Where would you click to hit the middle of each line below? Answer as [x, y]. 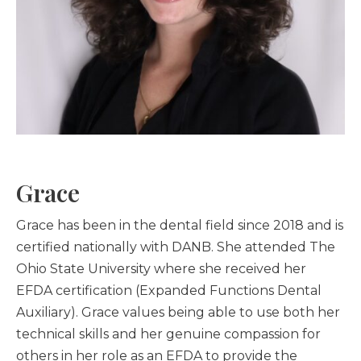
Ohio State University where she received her [161, 269]
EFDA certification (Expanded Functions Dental [169, 291]
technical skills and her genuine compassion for [168, 334]
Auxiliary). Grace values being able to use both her [178, 313]
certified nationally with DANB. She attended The [176, 247]
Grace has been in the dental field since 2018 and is [180, 226]
